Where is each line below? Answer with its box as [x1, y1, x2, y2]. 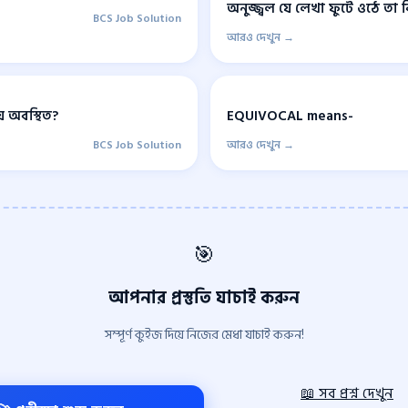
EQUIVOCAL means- [227, 104, 353, 127]
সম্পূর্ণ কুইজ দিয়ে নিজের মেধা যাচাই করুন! [104, 324, 304, 346]
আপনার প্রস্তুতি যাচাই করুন [108, 283, 300, 311]
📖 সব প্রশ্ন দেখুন [301, 382, 393, 406]
